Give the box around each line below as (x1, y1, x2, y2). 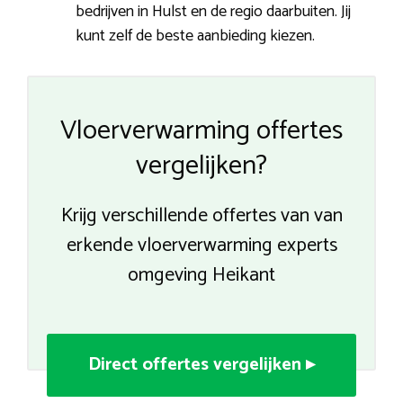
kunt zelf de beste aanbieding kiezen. (76, 22, 315, 50)
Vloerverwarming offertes (60, 109, 343, 154)
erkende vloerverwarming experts (66, 229, 337, 263)
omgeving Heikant (128, 259, 275, 292)
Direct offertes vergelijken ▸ (88, 350, 315, 381)
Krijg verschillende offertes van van (60, 200, 343, 233)
